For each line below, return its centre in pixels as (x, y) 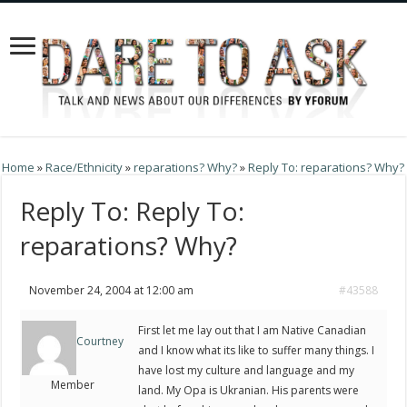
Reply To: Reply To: (133, 211)
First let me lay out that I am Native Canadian (253, 331)
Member (72, 385)
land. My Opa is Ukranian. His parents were (249, 391)
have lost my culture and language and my (247, 371)
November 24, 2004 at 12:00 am (112, 291)
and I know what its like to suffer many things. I (257, 351)
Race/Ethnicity (84, 168)
